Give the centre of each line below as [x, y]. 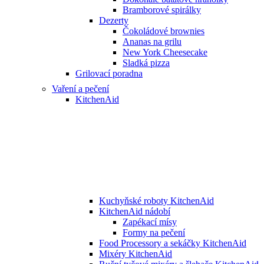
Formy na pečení [154, 232]
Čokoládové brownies [164, 31]
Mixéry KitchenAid [136, 253]
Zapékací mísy [150, 222]
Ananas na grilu [152, 41]
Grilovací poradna [109, 73]
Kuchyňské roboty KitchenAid [156, 200]
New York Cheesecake [165, 52]
